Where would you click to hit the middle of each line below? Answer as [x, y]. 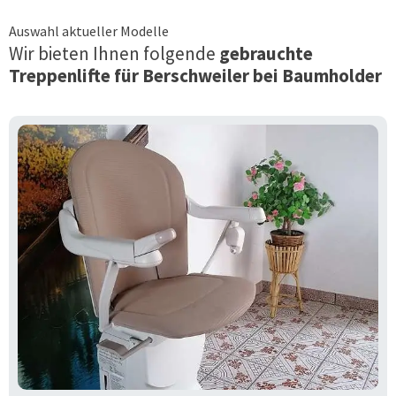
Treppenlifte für [76, 75]
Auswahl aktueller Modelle [89, 30]
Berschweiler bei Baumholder [262, 75]
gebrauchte [264, 53]
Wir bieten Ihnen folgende [112, 53]
